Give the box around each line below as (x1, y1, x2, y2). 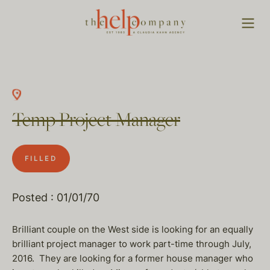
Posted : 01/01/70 (12, 191, 99, 204)
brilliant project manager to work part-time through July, (12, 238, 251, 250)
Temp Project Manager (12, 108, 180, 133)
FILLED (25, 154, 57, 163)
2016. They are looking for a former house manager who (12, 253, 253, 264)
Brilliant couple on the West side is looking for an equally (12, 224, 253, 235)
